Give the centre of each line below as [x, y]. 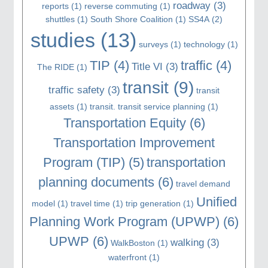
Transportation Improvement [134, 142]
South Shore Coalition [132, 19]
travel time [90, 203]
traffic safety [77, 90]
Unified [216, 202]
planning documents [96, 182]
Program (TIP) [84, 162]
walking [187, 242]
